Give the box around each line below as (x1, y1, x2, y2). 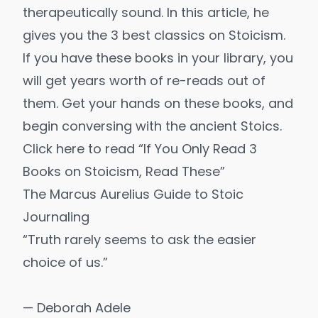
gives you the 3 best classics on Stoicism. (23, 26, 285, 45)
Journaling (23, 208, 89, 226)
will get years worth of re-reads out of (23, 72, 265, 90)
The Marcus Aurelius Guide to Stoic (23, 185, 243, 204)
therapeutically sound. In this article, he (23, 4, 269, 22)
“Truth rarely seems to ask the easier (23, 231, 256, 249)
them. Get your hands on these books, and (23, 94, 293, 113)
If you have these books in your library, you (23, 49, 293, 67)
